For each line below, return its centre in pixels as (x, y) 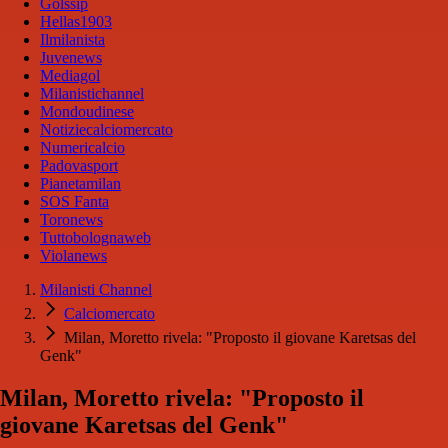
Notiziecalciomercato (106, 130)
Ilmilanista (72, 40)
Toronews (71, 220)
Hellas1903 (76, 22)
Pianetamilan (80, 184)
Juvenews (71, 58)
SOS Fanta (74, 202)
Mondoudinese (87, 112)
